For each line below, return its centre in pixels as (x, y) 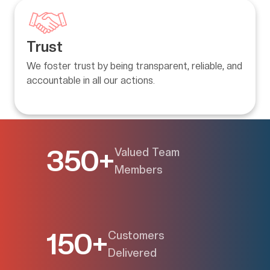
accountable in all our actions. (91, 80)
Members (138, 170)
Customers (136, 235)
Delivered (132, 253)
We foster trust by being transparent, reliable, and (134, 66)
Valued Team (147, 152)
